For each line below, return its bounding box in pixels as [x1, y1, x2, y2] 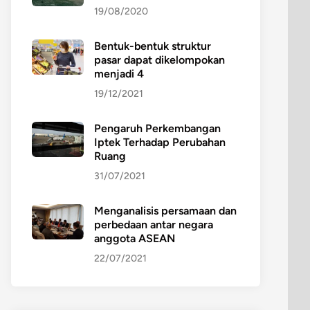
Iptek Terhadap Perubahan [94, 135, 226, 149]
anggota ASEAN [94, 231, 175, 245]
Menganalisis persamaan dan [94, 203, 237, 217]
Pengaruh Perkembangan [94, 121, 221, 135]
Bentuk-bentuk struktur [94, 39, 211, 53]
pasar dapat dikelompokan [94, 53, 225, 66]
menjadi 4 [94, 66, 144, 80]
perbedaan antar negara [94, 217, 213, 231]
